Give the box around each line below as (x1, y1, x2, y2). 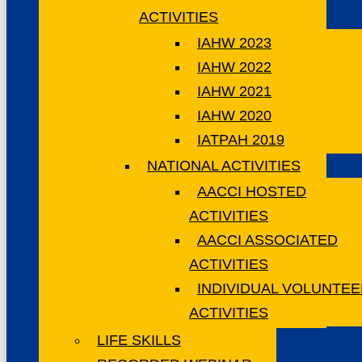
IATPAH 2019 (197, 131, 284, 148)
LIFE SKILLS (97, 331, 181, 348)
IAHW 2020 (197, 107, 271, 124)
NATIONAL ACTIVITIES (147, 157, 301, 174)
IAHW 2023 (197, 34, 271, 51)
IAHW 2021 (197, 82, 271, 99)
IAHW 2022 (197, 58, 271, 75)
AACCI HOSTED (197, 183, 306, 200)
